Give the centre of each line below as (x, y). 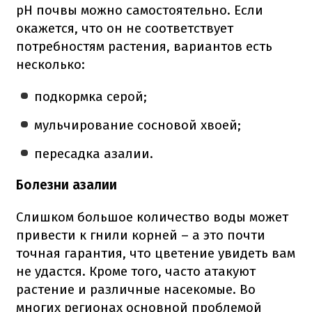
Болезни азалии (67, 185)
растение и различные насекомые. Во (136, 289)
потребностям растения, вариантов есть (144, 46)
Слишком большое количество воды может (152, 217)
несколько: (50, 64)
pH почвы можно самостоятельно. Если (140, 10)
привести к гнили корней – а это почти (141, 235)
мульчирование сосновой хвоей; (138, 125)
